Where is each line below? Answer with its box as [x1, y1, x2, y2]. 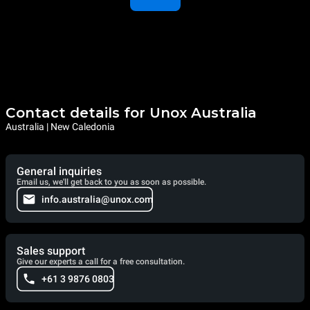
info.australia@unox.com [42, 194, 153, 206]
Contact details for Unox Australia [6, 104, 257, 122]
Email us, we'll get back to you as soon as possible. [17, 177, 206, 188]
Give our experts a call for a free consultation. [17, 257, 185, 267]
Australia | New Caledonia [6, 121, 115, 133]
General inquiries [17, 165, 102, 179]
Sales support [17, 244, 85, 258]
